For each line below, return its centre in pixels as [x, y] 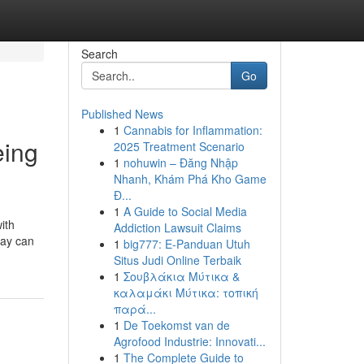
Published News [122, 114]
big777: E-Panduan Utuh [186, 244]
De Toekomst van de [176, 325]
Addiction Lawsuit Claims [177, 227]
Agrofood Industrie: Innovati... [189, 341]
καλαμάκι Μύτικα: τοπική [186, 292]
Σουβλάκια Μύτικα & [181, 276]
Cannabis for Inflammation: [193, 130]
